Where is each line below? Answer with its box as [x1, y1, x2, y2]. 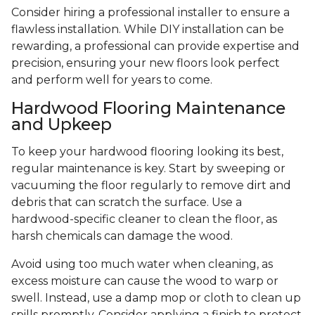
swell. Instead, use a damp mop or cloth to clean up [11, 291, 301, 305]
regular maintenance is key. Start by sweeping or [11, 162, 285, 176]
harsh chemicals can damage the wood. [11, 229, 233, 243]
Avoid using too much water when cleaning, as [11, 257, 273, 271]
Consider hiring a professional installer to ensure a [11, 6, 290, 20]
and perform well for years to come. [11, 73, 212, 87]
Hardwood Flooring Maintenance [11, 98, 285, 119]
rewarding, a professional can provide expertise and [11, 39, 300, 53]
